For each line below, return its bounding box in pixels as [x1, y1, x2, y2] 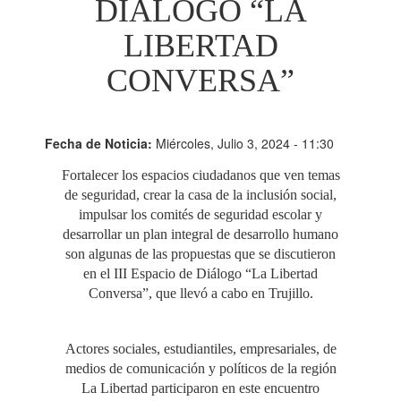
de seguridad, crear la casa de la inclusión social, [64, 187, 337, 202]
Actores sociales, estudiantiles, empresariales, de [64, 341, 337, 356]
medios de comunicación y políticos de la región [64, 361, 337, 376]
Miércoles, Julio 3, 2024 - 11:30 [156, 134, 334, 152]
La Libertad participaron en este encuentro [81, 380, 320, 396]
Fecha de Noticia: [45, 134, 156, 152]
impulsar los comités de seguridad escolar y [79, 207, 322, 222]
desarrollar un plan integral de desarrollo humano [63, 226, 338, 242]
